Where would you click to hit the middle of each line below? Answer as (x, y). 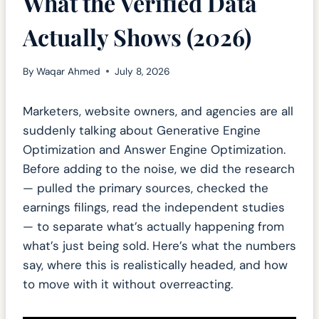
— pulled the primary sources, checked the (146, 188)
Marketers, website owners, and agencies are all (158, 111)
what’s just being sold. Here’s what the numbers (159, 245)
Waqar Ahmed (69, 71)
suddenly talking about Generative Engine (142, 130)
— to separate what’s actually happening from (153, 226)
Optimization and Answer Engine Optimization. (154, 149)
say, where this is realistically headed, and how (155, 265)
